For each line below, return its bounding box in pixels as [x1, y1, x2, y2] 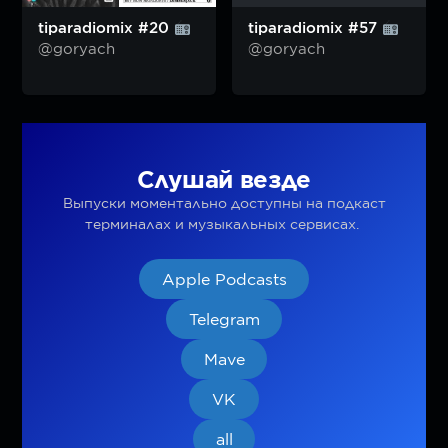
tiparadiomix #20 [38, 19, 175, 38]
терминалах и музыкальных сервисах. [85, 216, 363, 233]
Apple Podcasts [161, 269, 287, 289]
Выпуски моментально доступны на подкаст [62, 195, 386, 212]
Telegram [188, 309, 260, 329]
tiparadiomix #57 [248, 19, 382, 38]
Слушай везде [136, 165, 312, 195]
